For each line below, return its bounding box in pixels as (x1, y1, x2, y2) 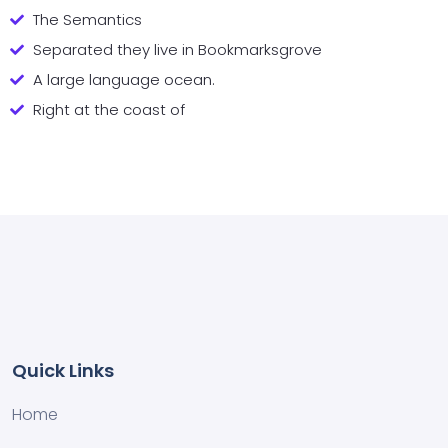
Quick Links (12, 358, 114, 383)
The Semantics (32, 9, 142, 30)
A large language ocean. (32, 69, 215, 90)
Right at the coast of (32, 99, 185, 120)
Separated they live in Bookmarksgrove (32, 39, 322, 60)
